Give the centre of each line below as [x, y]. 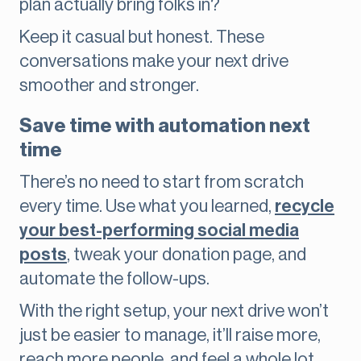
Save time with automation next [165, 126]
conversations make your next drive [154, 62]
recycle [305, 207]
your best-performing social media [159, 231]
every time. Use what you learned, [147, 207]
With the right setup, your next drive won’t [174, 311]
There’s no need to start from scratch [162, 183]
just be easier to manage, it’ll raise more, [170, 336]
